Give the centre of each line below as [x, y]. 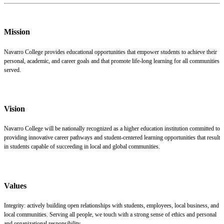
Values [15, 185]
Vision [14, 109]
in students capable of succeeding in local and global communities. [82, 147]
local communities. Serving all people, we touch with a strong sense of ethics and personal [110, 215]
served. [12, 70]
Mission [17, 32]
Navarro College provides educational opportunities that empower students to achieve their [110, 52]
